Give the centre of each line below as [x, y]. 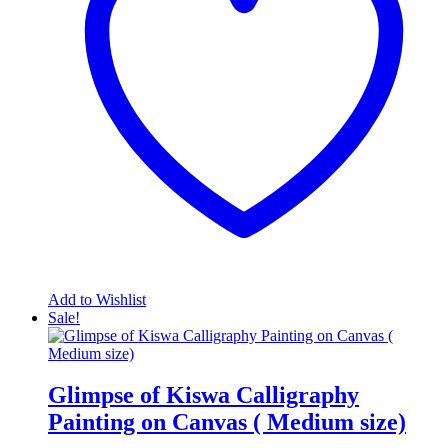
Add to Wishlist [97, 299]
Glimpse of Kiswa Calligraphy [203, 395]
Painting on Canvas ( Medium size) [227, 422]
